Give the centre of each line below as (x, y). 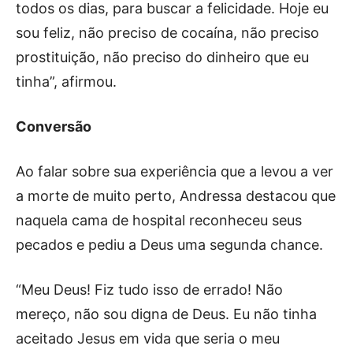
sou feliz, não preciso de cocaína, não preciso (167, 32)
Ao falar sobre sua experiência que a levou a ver (175, 171)
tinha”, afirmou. (66, 81)
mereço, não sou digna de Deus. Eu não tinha (166, 314)
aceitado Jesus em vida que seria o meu (148, 338)
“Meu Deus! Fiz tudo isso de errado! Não (149, 289)
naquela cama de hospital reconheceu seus (159, 220)
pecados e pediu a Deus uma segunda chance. (169, 244)
